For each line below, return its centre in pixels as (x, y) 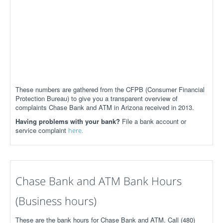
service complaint (42, 130)
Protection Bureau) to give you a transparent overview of (97, 98)
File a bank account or (154, 121)
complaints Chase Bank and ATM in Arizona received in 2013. (105, 107)
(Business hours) (56, 201)
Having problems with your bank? (69, 121)
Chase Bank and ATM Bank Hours (99, 181)
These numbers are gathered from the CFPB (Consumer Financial (110, 89)
